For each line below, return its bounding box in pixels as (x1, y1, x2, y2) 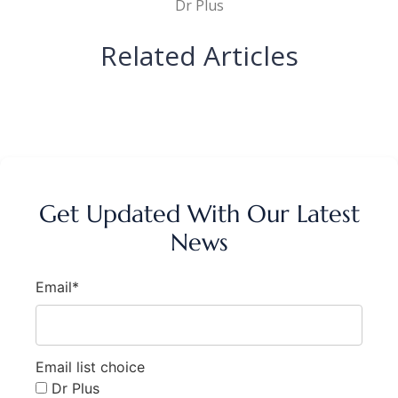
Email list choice (36, 357, 145, 376)
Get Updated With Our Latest (38, 199, 360, 230)
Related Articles (99, 37, 298, 75)
